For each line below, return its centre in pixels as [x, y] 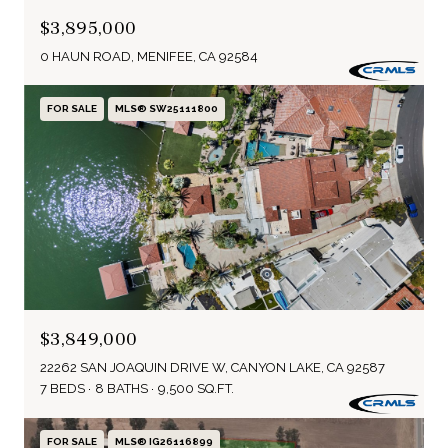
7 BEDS [62, 388]
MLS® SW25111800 [166, 108]
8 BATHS [121, 388]
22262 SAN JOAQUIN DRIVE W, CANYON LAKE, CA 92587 [212, 367]
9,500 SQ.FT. [196, 388]
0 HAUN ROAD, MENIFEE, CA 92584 [149, 56]
